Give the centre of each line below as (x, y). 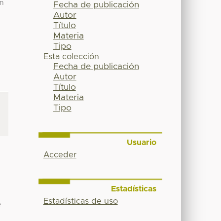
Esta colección (71, 57)
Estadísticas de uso (80, 201)
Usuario (141, 143)
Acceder (60, 155)
